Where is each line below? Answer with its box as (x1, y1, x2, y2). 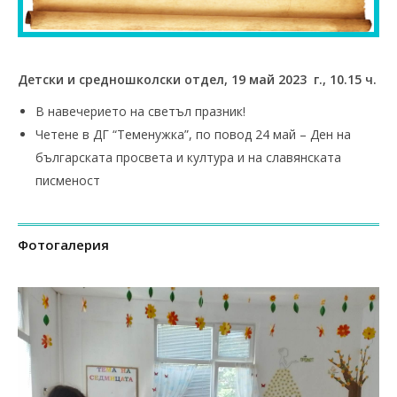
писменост (35, 171, 100, 189)
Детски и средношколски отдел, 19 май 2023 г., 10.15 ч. (18, 70, 377, 88)
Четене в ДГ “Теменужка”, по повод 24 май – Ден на (35, 125, 351, 143)
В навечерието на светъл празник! (35, 102, 245, 120)
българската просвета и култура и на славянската (35, 148, 341, 166)
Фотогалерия (18, 235, 109, 253)
